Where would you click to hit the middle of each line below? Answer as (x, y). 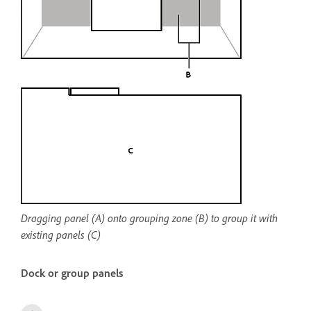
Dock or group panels (72, 274)
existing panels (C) (61, 235)
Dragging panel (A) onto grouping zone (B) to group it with (149, 218)
